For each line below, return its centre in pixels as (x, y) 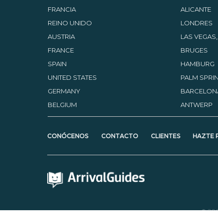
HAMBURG (197, 64)
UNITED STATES (72, 77)
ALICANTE (196, 9)
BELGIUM (62, 104)
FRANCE (61, 50)
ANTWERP (196, 104)
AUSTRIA (61, 36)
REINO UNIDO (70, 23)
